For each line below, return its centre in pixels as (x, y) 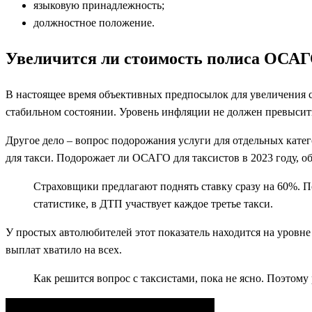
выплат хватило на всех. (64, 249)
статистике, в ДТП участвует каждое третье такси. (153, 203)
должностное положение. (94, 22)
